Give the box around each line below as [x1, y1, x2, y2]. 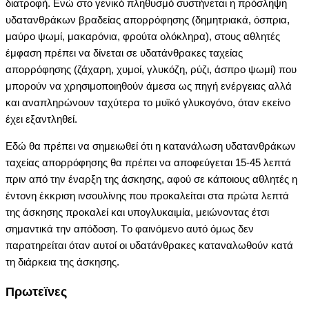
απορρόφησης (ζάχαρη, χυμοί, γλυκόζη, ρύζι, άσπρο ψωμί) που [6, 63, 297, 75]
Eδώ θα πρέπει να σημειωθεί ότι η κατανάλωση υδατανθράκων [6, 139, 296, 152]
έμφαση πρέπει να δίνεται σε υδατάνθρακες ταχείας [6, 46, 243, 59]
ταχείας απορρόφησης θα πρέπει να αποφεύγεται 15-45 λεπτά [6, 156, 291, 168]
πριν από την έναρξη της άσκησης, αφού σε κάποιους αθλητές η [6, 172, 297, 185]
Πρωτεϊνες [6, 285, 67, 299]
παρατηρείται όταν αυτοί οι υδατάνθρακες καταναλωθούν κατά [6, 239, 293, 251]
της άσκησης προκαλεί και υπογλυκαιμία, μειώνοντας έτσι [6, 206, 269, 218]
